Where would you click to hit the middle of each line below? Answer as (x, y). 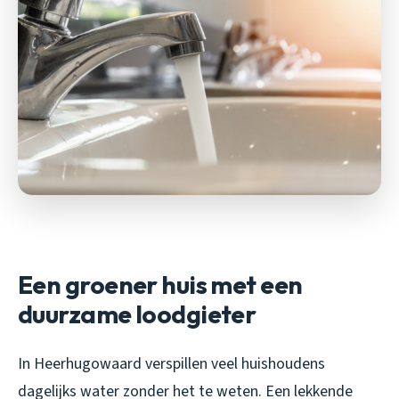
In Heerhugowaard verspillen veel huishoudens (171, 364)
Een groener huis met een (160, 285)
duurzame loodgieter (137, 314)
